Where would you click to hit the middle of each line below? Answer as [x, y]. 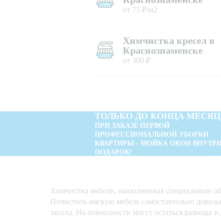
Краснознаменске [163, 50]
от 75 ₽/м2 [140, 10]
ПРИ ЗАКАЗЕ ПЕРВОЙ [132, 126]
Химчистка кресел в [169, 40]
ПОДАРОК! [113, 152]
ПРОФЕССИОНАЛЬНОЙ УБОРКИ [152, 134]
